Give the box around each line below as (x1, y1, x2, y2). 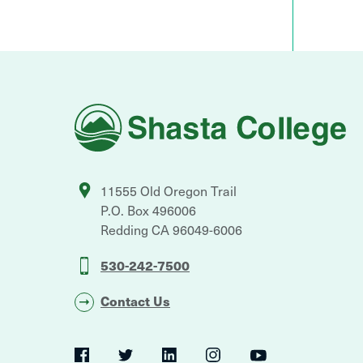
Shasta (74, 100, 114, 121)
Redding (100, 220, 148, 240)
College (74, 115, 118, 135)
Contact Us (100, 291, 170, 311)
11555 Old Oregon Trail (100, 181, 237, 201)
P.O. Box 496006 (100, 200, 196, 220)
